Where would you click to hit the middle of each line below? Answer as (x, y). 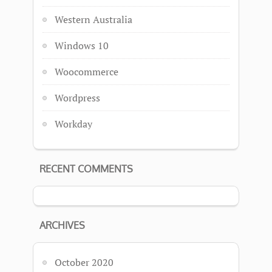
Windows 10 (82, 46)
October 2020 (84, 262)
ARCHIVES (62, 225)
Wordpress (77, 98)
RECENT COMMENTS (86, 169)
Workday (73, 124)
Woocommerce (87, 72)
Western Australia (93, 19)
